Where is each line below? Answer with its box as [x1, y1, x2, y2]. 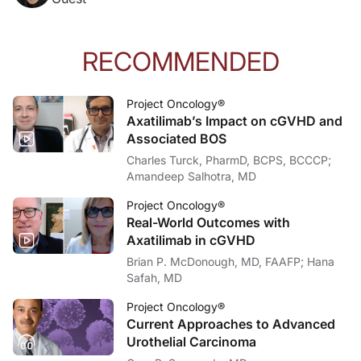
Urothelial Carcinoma [127, 333, 256, 350]
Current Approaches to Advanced [127, 315, 335, 332]
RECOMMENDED [81, 45, 280, 77]
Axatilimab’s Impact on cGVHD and [127, 112, 342, 129]
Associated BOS [127, 130, 226, 147]
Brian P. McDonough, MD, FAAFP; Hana [127, 254, 307, 268]
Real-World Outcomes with [127, 214, 291, 230]
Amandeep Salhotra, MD [127, 168, 256, 183]
